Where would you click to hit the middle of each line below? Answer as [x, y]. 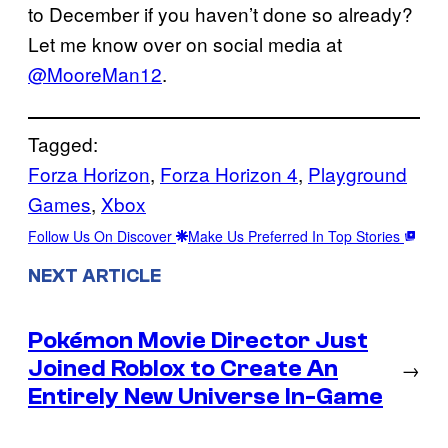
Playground [357, 173]
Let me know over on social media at [185, 43]
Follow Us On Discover [102, 235]
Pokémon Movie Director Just [198, 340]
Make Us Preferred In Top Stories [296, 235]
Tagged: [63, 143]
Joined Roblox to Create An [183, 368]
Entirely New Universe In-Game [205, 396]
